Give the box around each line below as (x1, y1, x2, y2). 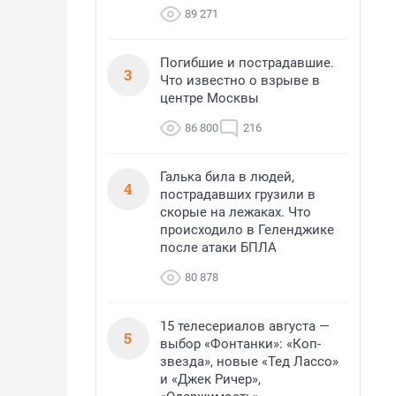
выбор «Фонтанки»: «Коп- (160, 336, 321, 352)
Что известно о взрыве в (160, 72, 320, 88)
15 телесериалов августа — (160, 318, 330, 334)
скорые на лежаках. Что (160, 204, 311, 220)
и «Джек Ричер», (160, 371, 261, 387)
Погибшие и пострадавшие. (160, 55, 334, 71)
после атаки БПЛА (160, 240, 277, 255)
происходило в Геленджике (160, 222, 334, 238)
